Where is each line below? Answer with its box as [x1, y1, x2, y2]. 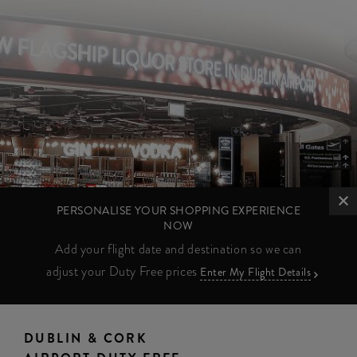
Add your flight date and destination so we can [55, 240, 302, 258]
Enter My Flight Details [200, 264, 312, 280]
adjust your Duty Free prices [45, 262, 201, 280]
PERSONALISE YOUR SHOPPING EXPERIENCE [56, 202, 301, 218]
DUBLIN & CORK [24, 329, 147, 347]
